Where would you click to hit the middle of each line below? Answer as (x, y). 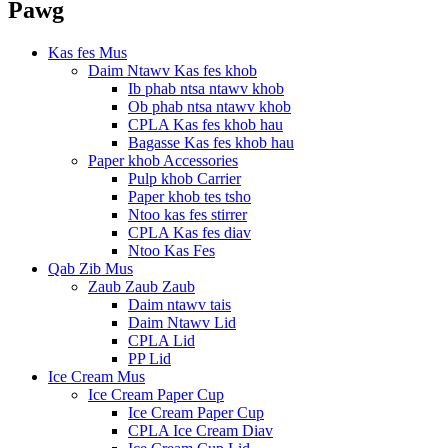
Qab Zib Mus (90, 268)
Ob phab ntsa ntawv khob (209, 106)
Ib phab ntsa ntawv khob (206, 88)
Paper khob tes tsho (189, 196)
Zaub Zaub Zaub (141, 286)
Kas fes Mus (87, 52)
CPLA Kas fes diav (189, 232)
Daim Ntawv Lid (182, 322)
